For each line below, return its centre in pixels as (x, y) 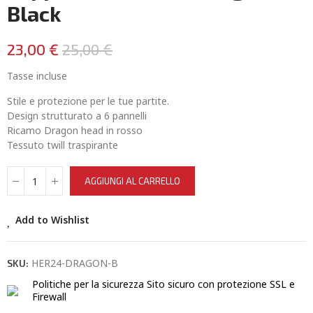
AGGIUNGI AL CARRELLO (132, 181)
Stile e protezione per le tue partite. (88, 101)
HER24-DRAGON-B (75, 263)
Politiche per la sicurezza (88, 284)
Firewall (49, 297)
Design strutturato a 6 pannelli (77, 116)
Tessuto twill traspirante (63, 145)
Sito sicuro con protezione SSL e (221, 284)
